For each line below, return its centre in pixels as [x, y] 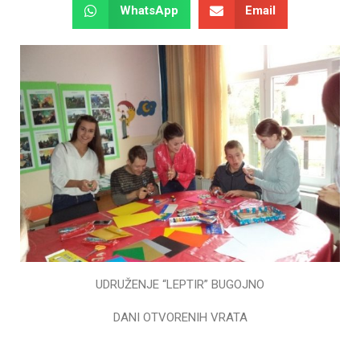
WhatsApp [149, 11]
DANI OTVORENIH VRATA [180, 317]
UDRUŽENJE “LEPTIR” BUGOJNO [180, 284]
